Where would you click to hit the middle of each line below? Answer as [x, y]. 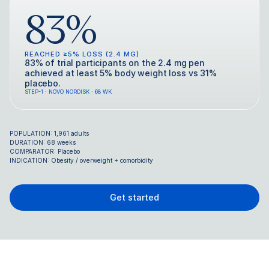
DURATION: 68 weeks [43, 142]
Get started [134, 197]
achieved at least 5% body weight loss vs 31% [121, 73]
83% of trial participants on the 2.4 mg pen [115, 63]
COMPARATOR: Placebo [45, 151]
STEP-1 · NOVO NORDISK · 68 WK [68, 92]
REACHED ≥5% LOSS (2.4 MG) [82, 54]
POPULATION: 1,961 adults [49, 133]
